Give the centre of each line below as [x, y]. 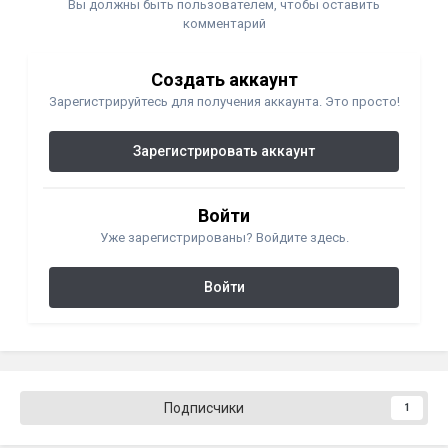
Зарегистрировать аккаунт [224, 150]
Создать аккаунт [224, 79]
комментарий [224, 23]
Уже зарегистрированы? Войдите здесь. [224, 237]
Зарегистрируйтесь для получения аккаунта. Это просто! [224, 101]
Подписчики [204, 407]
